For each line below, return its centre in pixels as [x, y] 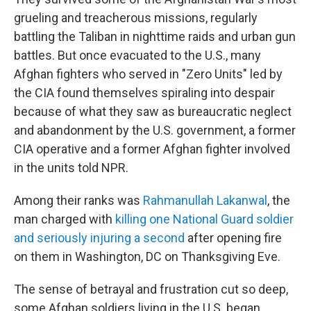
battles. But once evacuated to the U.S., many [137, 55]
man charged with [65, 219]
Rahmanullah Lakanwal [205, 200]
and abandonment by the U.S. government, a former [155, 130]
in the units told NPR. [71, 168]
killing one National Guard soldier [204, 219]
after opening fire [233, 238]
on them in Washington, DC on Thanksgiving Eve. [147, 257]
